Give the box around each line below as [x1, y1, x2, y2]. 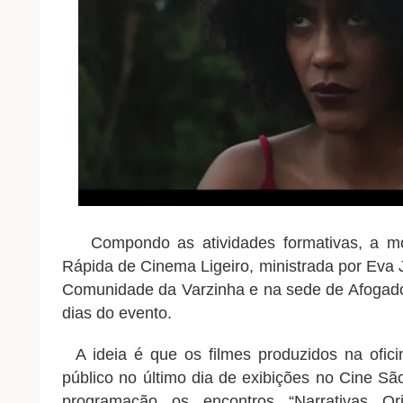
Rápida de [61, 257, 137, 276]
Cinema [140, 257, 197, 276]
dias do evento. [61, 304, 172, 323]
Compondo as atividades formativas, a [90, 234, 380, 253]
